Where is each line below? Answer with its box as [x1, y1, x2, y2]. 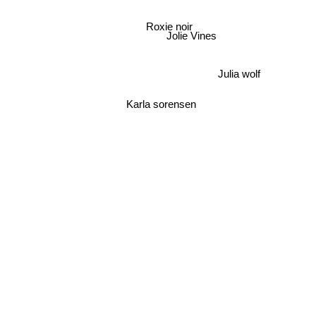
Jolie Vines [164, 32, 215, 44]
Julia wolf [218, 67, 260, 80]
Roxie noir [145, 16, 192, 29]
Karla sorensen [125, 96, 195, 109]
